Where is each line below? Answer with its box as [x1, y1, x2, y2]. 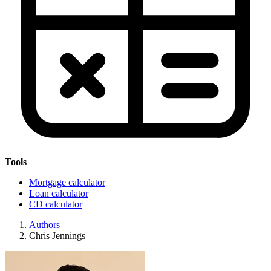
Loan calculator [29, 188, 88, 198]
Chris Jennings [29, 230, 85, 241]
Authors [29, 220, 60, 230]
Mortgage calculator [29, 177, 105, 188]
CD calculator [29, 199, 82, 209]
